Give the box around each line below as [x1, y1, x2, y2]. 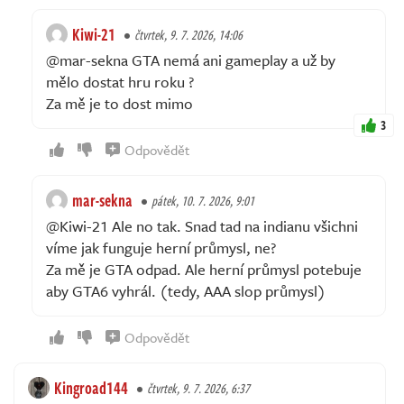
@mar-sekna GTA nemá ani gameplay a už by [46, 49, 335, 72]
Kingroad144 [54, 376, 128, 400]
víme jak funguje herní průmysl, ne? [46, 236, 276, 260]
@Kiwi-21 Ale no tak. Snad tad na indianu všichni [46, 215, 358, 238]
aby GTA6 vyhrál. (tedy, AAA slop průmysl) [46, 280, 326, 303]
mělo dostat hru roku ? [46, 70, 194, 94]
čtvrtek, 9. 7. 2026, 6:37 [147, 379, 250, 399]
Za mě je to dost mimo [46, 92, 193, 115]
